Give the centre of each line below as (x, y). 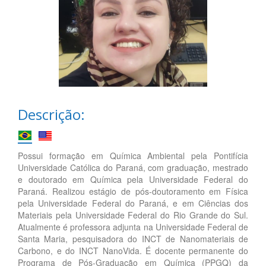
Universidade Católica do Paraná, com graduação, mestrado (133, 167)
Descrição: (51, 114)
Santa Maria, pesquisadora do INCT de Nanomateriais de (133, 238)
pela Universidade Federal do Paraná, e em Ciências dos (133, 203)
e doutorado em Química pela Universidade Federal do (133, 179)
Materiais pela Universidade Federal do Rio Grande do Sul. (133, 215)
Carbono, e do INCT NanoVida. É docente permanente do (133, 250)
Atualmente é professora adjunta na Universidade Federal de (133, 227)
